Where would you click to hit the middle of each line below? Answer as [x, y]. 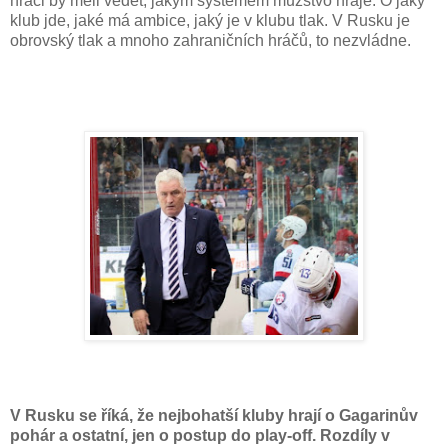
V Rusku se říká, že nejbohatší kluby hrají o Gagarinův [214, 415]
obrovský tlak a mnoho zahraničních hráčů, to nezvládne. [210, 40]
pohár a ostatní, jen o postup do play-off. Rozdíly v [200, 435]
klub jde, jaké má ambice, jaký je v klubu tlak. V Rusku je [210, 20]
